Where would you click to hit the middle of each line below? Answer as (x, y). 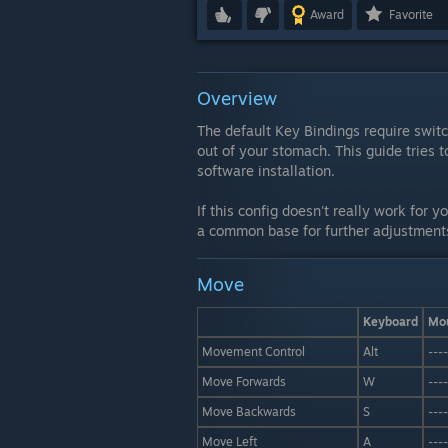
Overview (237, 98)
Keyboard (390, 321)
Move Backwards (249, 411)
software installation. (266, 170)
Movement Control (253, 351)
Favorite (411, 14)
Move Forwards (244, 381)
